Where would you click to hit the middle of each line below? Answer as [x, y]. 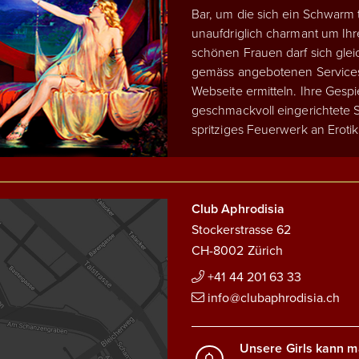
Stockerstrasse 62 [242, 230]
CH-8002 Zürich [238, 250]
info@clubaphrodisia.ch [274, 298]
